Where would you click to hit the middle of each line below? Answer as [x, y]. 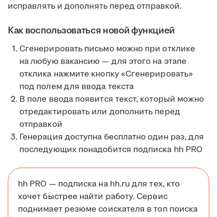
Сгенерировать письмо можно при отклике [108, 49]
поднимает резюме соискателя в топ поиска [108, 209]
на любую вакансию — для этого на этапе [103, 62]
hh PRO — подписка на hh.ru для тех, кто [99, 184]
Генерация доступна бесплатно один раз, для [112, 137]
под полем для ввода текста [77, 87]
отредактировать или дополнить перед [100, 112]
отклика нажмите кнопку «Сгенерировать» [106, 74]
